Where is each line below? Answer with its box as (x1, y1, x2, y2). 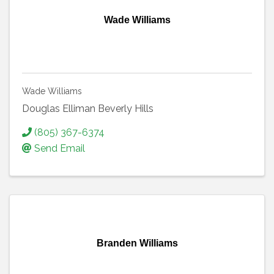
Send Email (34, 143, 85, 155)
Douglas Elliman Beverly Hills (22, 103, 154, 115)
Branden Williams (96, 238, 178, 249)
